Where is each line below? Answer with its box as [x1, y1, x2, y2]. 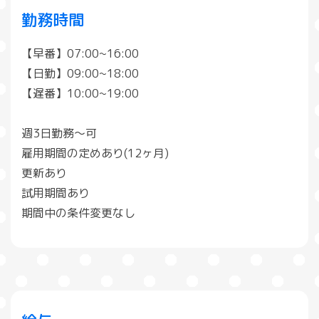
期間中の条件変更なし [21, 205, 135, 221]
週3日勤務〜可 [21, 125, 97, 142]
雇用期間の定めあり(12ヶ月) [21, 145, 169, 162]
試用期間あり [21, 185, 90, 202]
